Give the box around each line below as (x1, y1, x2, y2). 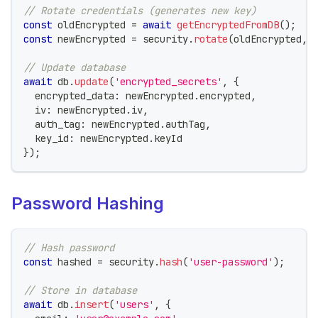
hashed (52, 255, 97, 268)
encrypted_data (23, 89, 114, 102)
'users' (114, 297, 154, 311)
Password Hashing (11, 192, 164, 214)
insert (75, 297, 109, 311)
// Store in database (23, 283, 137, 297)
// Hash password (23, 241, 114, 254)
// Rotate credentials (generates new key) (23, 4, 256, 17)
